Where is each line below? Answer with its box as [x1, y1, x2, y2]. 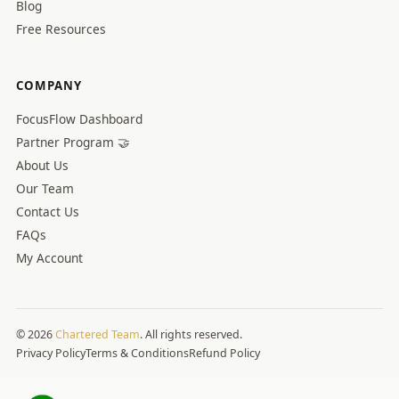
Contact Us [16, 203, 79, 220]
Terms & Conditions [85, 346, 189, 361]
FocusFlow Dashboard [16, 110, 142, 127]
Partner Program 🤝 [16, 134, 130, 151]
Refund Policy [189, 346, 260, 361]
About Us [16, 157, 69, 174]
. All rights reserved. [140, 327, 242, 342]
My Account [16, 249, 83, 266]
